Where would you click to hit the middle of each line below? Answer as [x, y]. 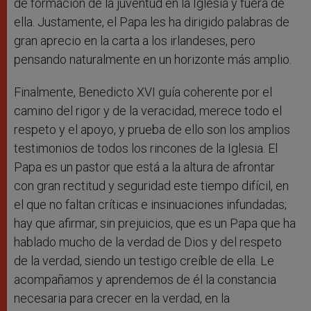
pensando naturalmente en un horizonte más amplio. [154, 60]
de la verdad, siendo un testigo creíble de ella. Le [144, 261]
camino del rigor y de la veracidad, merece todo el [148, 111]
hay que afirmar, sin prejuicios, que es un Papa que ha [155, 224]
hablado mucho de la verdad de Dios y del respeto [148, 242]
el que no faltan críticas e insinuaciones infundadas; [150, 205]
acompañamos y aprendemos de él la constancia [145, 280]
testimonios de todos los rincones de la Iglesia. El [146, 149]
